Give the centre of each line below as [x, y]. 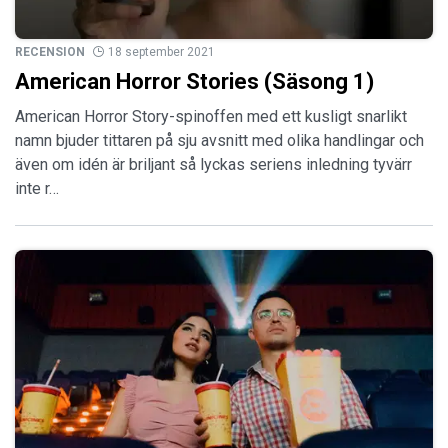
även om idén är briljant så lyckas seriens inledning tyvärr [213, 164]
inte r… [37, 188]
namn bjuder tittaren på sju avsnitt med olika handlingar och [219, 140]
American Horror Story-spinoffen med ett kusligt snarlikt [211, 116]
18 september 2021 [161, 51]
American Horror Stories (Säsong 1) [194, 81]
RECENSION [50, 51]
